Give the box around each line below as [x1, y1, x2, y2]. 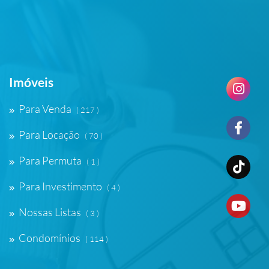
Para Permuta [19, 154, 82, 167]
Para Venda [19, 102, 71, 115]
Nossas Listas [19, 205, 81, 219]
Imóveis [9, 74, 53, 89]
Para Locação [19, 128, 80, 141]
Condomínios [19, 231, 80, 244]
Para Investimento [19, 180, 102, 193]
